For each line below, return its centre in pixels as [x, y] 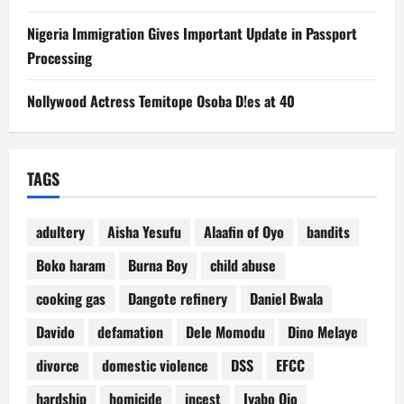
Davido [55, 332]
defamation [130, 332]
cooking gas [71, 299]
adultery [60, 232]
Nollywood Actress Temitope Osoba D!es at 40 [161, 101]
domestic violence [155, 366]
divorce [58, 366]
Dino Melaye [323, 332]
